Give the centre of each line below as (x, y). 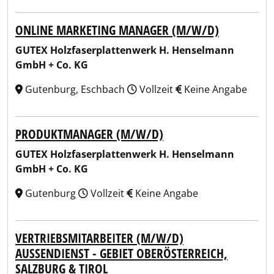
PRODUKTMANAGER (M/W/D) (89, 134)
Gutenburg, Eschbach (75, 89)
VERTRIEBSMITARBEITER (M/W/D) (99, 238)
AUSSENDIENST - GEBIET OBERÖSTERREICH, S (121, 253)
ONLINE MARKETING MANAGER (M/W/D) (117, 30)
